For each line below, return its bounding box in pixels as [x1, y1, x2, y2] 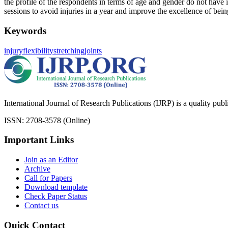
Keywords [4, 25, 46, 36]
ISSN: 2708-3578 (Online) [4, 116, 90, 125]
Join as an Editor [24, 155, 78, 164]
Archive [24, 164, 50, 173]
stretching [53, 46, 84, 55]
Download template [24, 182, 88, 191]
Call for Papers [24, 173, 72, 182]
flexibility [23, 46, 53, 55]
